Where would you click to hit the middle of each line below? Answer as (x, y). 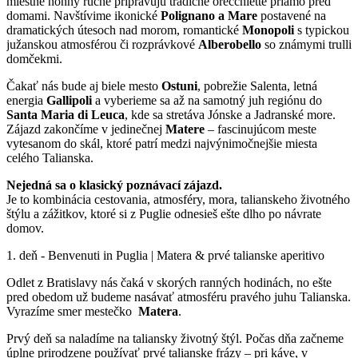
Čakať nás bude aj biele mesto (84, 86)
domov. (25, 228)
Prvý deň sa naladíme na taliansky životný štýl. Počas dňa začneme (175, 338)
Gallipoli (69, 100)
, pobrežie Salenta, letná (257, 86)
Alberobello (230, 44)
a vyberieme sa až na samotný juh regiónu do (207, 100)
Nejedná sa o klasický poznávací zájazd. (114, 185)
